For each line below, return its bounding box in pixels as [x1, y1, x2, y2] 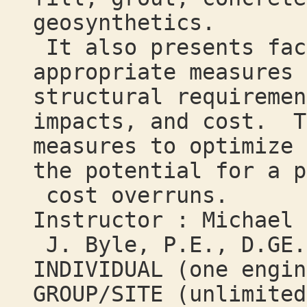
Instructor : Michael [33, 208, 293, 232]
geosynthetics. [33, 10, 215, 35]
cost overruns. [33, 183, 228, 208]
